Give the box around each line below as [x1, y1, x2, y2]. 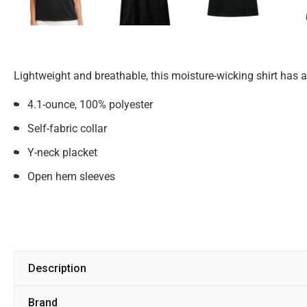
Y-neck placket [27, 146, 97, 159]
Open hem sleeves [27, 170, 115, 183]
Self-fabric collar [27, 122, 107, 135]
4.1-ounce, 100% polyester [27, 98, 153, 111]
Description [28, 262, 86, 275]
